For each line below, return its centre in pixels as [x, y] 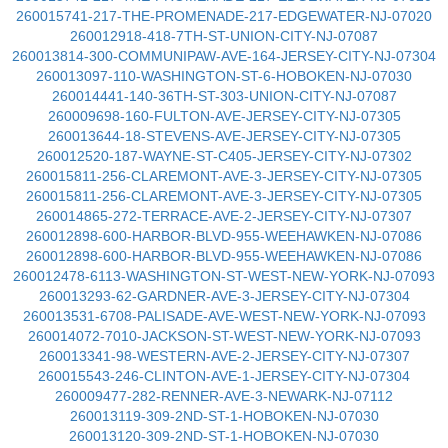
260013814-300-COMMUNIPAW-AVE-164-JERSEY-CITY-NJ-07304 [224, 56]
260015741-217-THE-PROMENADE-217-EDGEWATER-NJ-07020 [224, 16]
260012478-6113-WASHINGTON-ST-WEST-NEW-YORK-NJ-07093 [224, 276]
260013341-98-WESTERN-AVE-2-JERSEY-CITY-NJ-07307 [224, 356]
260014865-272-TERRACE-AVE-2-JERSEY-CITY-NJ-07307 [224, 216]
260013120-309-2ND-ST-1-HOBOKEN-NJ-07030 [224, 436]
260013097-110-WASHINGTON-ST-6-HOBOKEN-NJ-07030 [224, 76]
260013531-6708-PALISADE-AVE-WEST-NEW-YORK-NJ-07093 [224, 316]
